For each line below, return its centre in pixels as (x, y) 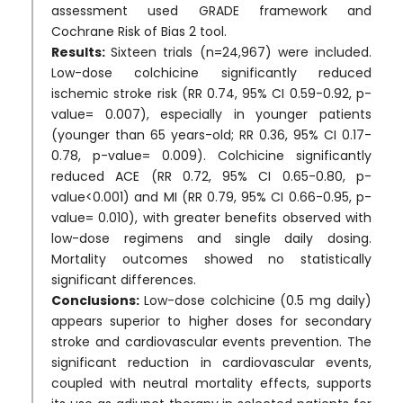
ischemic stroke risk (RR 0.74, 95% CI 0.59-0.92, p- (211, 93)
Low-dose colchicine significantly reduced (211, 72)
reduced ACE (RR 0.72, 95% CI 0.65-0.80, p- (211, 176)
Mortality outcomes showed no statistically (211, 259)
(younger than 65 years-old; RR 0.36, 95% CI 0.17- (211, 134)
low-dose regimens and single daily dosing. (211, 238)
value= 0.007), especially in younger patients (211, 114)
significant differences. (124, 279)
